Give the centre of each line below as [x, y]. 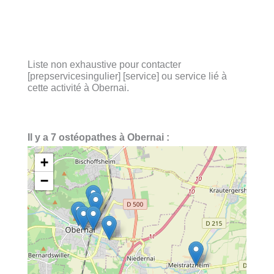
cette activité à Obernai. [78, 87]
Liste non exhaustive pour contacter [104, 64]
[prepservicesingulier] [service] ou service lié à [127, 76]
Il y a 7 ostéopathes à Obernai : [98, 137]
